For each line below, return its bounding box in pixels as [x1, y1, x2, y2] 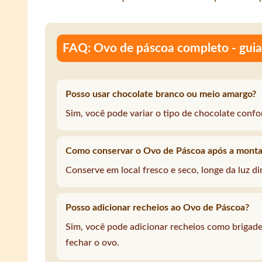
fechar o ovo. [65, 238, 119, 248]
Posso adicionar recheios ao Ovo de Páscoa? [65, 203, 249, 213]
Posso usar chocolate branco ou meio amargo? [65, 89, 256, 99]
